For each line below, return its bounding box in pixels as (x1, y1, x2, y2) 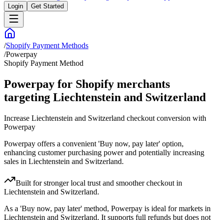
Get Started (31, 2, 64, 10)
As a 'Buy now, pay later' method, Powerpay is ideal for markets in (4, 204, 211, 213)
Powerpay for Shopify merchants (4, 78, 170, 91)
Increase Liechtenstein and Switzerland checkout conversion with (4, 114, 206, 123)
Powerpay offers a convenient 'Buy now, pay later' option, (4, 139, 184, 148)
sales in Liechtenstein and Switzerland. (4, 157, 124, 166)
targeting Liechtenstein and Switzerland (4, 91, 206, 104)
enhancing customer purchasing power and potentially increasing (4, 148, 204, 157)
